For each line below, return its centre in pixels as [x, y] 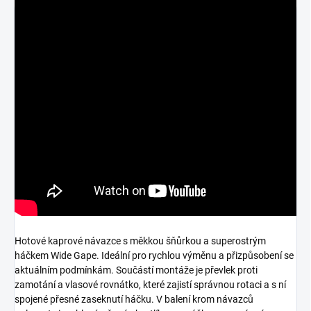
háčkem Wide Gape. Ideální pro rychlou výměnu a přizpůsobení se [154, 256]
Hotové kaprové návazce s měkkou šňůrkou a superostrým [140, 241]
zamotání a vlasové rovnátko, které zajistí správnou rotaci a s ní [150, 285]
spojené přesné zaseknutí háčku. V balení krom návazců [134, 300]
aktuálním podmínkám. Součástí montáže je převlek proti [136, 270]
